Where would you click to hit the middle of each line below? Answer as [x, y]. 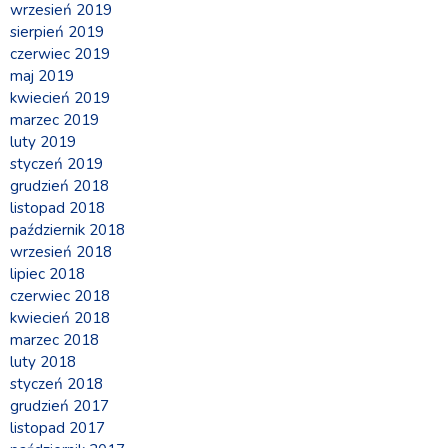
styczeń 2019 [56, 164]
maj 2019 [42, 76]
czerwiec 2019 [60, 54]
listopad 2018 [57, 208]
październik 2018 [67, 230]
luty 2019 [43, 142]
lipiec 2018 [47, 274]
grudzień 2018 [59, 186]
